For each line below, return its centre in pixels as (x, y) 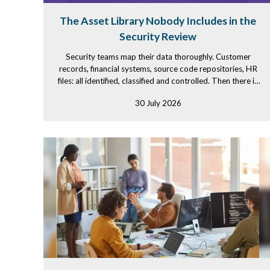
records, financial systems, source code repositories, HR (158, 69)
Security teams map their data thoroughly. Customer (158, 57)
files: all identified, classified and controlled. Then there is (158, 81)
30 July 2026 (158, 103)
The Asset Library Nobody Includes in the (158, 21)
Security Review (158, 36)
